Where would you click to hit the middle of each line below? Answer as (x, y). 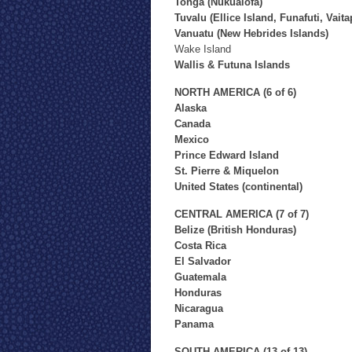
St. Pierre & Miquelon (227, 171)
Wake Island (203, 49)
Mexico (192, 139)
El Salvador (203, 261)
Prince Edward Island (227, 155)
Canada (192, 124)
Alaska (191, 108)
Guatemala (200, 277)
